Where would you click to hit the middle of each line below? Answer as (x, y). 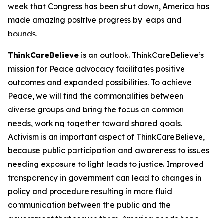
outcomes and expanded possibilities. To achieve (100, 82)
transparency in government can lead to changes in (105, 178)
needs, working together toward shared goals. (95, 123)
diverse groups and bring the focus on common (96, 109)
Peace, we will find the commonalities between (96, 96)
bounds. (22, 34)
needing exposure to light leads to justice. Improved (106, 164)
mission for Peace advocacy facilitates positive (96, 69)
